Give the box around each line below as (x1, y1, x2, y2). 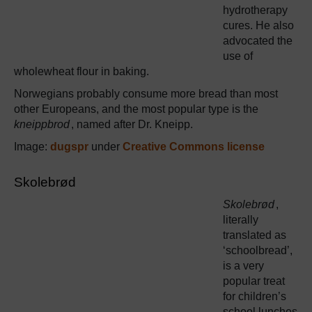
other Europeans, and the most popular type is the (14, 102, 258, 115)
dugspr (50, 140, 88, 153)
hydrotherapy (223, 3, 288, 16)
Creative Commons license (123, 140, 265, 153)
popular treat (223, 274, 285, 287)
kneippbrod (14, 118, 70, 130)
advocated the (223, 34, 292, 47)
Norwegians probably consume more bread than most (14, 87, 278, 100)
